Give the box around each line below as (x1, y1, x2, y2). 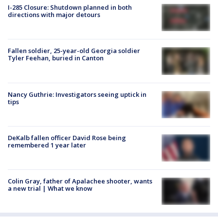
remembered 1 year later (8, 140, 86, 149)
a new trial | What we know (8, 184, 92, 193)
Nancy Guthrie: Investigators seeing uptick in (8, 90, 146, 99)
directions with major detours (8, 10, 100, 19)
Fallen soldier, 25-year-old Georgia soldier (8, 46, 140, 55)
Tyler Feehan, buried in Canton (8, 54, 104, 63)
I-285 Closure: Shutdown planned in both (8, 3, 132, 12)
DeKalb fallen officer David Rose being (8, 133, 126, 142)
